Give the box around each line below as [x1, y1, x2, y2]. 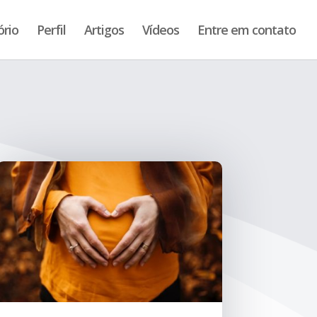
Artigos [84, 21, 124, 38]
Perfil [37, 21, 66, 38]
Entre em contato [197, 21, 296, 38]
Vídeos [142, 21, 179, 38]
